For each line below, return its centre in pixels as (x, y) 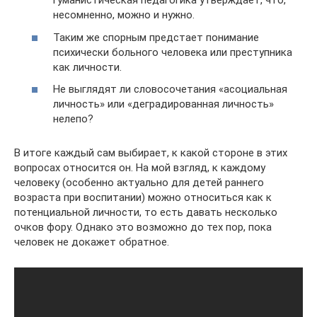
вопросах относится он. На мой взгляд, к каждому (140, 168)
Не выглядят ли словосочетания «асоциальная (170, 90)
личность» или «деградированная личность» (163, 104)
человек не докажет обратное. (92, 242)
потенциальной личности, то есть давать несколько (146, 213)
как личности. (87, 67)
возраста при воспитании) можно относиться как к (143, 198)
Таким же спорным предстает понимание (156, 37)
